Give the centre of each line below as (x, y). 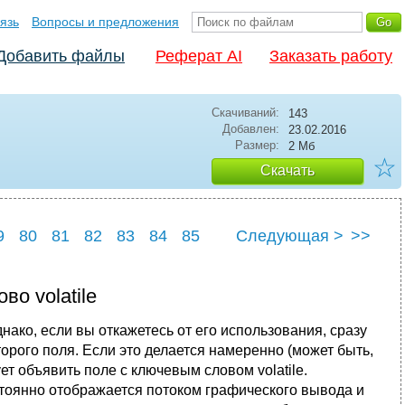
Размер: (257, 145)
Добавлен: (251, 129)
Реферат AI (199, 56)
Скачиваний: (245, 113)
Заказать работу (331, 56)
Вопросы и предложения (105, 22)
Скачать (287, 170)
